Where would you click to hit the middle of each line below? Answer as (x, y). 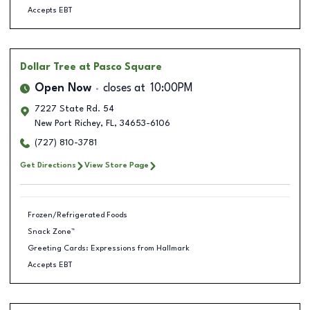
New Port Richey (67, 124)
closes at (124, 89)
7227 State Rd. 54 (74, 109)
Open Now (63, 89)
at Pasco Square (120, 67)
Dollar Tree (48, 67)
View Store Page (117, 165)
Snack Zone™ (51, 231)
